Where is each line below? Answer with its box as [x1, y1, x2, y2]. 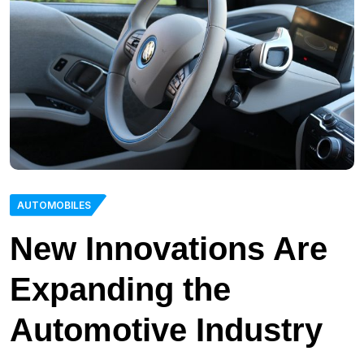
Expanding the [10, 271, 231, 307]
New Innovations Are [10, 230, 327, 266]
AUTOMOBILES [17, 198, 91, 211]
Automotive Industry [10, 311, 323, 348]
